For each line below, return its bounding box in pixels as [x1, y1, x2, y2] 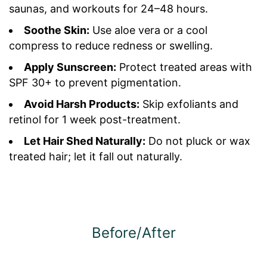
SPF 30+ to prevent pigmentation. [9, 76, 181, 89]
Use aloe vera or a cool [89, 24, 207, 36]
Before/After [91, 224, 176, 241]
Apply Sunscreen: [24, 61, 116, 73]
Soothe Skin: [24, 24, 89, 36]
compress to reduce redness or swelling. [9, 39, 213, 52]
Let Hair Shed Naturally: [24, 135, 145, 147]
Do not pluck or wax [145, 135, 250, 147]
